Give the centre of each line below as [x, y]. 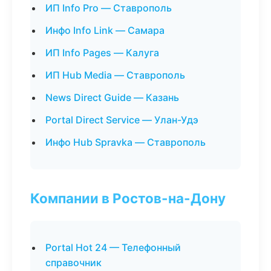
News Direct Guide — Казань [112, 97]
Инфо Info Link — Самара [105, 30]
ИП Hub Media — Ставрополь [115, 75]
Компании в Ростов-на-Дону [128, 198]
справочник [73, 263]
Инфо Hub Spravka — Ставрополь [126, 142]
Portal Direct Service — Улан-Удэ [122, 120]
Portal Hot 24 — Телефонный [113, 247]
